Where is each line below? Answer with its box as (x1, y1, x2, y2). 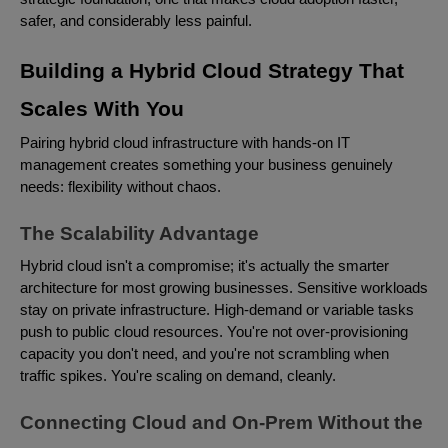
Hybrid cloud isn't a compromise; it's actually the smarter (20, 257, 389, 274)
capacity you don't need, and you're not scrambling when (20, 345, 389, 362)
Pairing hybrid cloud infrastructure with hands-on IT (20, 134, 350, 151)
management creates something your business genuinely (20, 156, 393, 173)
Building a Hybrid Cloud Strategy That (20, 58, 404, 83)
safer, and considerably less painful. (20, 12, 252, 29)
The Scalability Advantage (20, 222, 259, 244)
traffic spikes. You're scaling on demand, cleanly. (20, 367, 336, 384)
